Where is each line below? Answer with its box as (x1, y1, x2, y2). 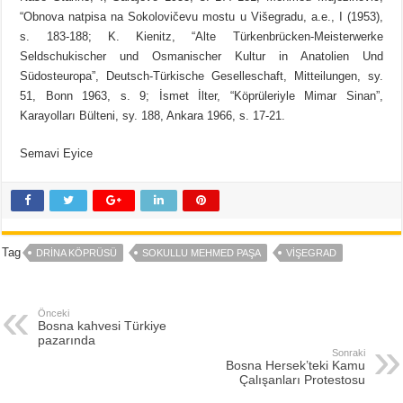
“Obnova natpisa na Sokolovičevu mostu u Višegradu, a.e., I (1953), (20, 10, 383, 24)
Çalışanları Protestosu (238, 372, 365, 388)
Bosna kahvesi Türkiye (38, 318, 167, 334)
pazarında (38, 333, 96, 348)
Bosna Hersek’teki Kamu (225, 358, 365, 373)
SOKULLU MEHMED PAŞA (142, 247, 262, 259)
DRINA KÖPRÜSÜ (36, 247, 118, 259)
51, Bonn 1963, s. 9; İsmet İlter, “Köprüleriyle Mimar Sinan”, (20, 89, 383, 103)
